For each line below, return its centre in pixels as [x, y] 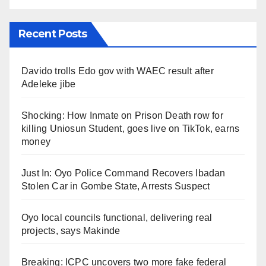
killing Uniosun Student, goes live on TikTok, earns [131, 128]
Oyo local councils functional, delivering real [117, 217]
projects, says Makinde [71, 230]
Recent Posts [53, 34]
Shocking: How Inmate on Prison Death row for [122, 115]
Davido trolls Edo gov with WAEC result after [118, 71]
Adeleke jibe [49, 84]
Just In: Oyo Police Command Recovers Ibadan [123, 173]
